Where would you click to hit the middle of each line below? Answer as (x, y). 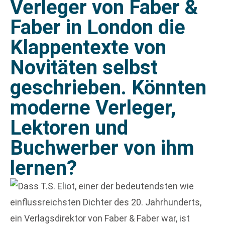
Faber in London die (98, 27)
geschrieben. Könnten (108, 88)
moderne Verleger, (93, 108)
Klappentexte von (88, 47)
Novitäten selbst (84, 68)
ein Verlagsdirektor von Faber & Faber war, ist (100, 218)
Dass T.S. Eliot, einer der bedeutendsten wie (106, 186)
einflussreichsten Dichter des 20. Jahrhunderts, (106, 202)
